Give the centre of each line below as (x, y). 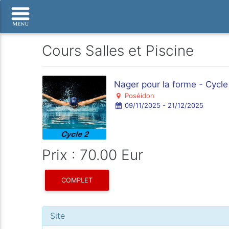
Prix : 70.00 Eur (93, 155)
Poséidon (138, 96)
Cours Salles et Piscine (118, 51)
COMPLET (77, 180)
